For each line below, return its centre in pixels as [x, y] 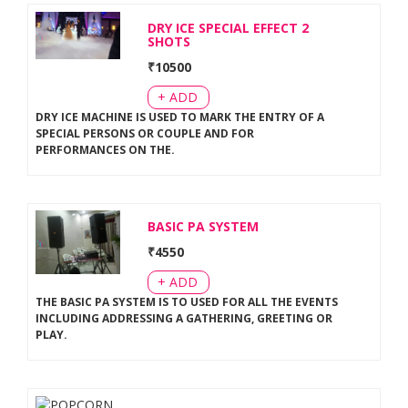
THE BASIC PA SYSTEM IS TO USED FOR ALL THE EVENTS [186, 302]
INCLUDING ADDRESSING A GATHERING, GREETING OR [184, 319]
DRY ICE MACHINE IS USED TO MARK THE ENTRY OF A [179, 117]
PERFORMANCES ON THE [103, 149]
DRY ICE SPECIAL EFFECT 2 [229, 27]
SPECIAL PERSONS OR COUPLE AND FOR [144, 133]
